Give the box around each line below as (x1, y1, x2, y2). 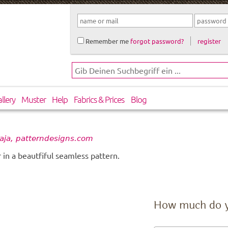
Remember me (83, 36, 129, 45)
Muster (21, 94, 46, 105)
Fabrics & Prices (74, 94, 125, 105)
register (197, 36, 221, 45)
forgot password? (130, 36, 184, 45)
